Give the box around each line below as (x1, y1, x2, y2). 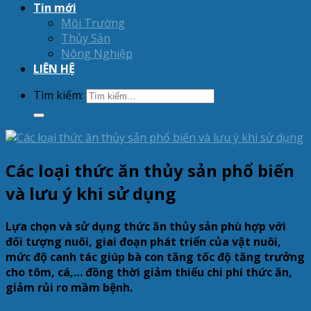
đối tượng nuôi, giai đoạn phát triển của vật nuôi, (6, 233, 281, 249)
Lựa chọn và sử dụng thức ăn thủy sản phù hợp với (6, 218, 286, 234)
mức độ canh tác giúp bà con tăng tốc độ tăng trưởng (6, 249, 305, 264)
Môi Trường (61, 15, 125, 31)
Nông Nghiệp (61, 46, 133, 61)
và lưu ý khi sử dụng (6, 181, 176, 205)
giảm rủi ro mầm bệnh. (6, 279, 135, 295)
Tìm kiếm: (33, 87, 83, 103)
